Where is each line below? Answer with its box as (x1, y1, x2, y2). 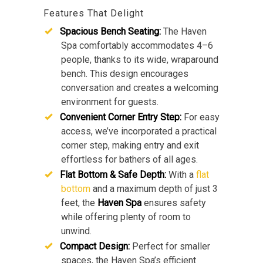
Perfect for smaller (130, 241, 210, 252)
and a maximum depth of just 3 (90, 183, 218, 195)
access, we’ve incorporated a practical (61, 126, 217, 137)
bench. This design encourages (61, 68, 188, 80)
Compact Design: (60, 241, 130, 252)
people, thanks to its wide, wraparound (61, 54, 218, 66)
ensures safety (141, 197, 206, 209)
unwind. (61, 225, 92, 237)
